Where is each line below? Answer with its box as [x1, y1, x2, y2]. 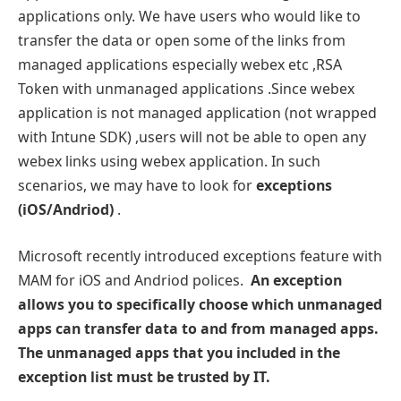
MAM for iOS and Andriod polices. [18, 269, 251, 290]
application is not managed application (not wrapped [18, 103, 377, 124]
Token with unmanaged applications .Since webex [18, 79, 354, 99]
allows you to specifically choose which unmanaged [18, 294, 382, 314]
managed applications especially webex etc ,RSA [18, 55, 342, 75]
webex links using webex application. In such [18, 151, 320, 172]
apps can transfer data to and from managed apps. [18, 318, 379, 338]
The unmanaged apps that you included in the [18, 342, 340, 363]
